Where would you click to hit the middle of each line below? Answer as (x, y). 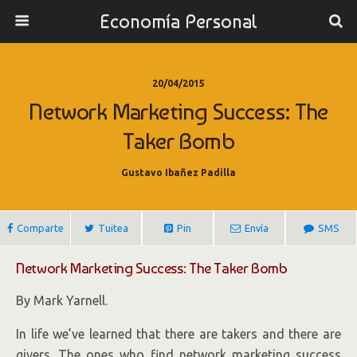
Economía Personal (178, 21)
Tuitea (113, 228)
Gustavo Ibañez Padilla (178, 173)
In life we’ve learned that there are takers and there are (178, 334)
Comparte (40, 228)
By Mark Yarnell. (62, 300)
